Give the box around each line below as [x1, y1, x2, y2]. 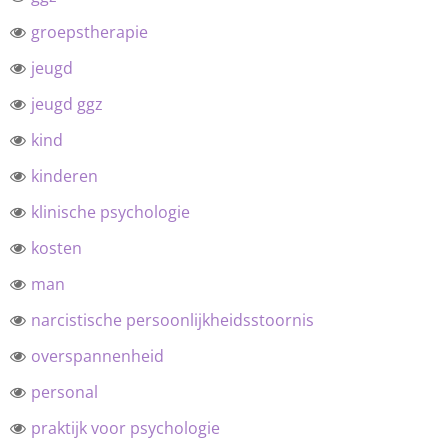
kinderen [30, 165, 98, 187]
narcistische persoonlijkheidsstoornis [30, 309, 314, 331]
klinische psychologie [30, 201, 190, 223]
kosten [30, 237, 82, 259]
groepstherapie [30, 21, 148, 43]
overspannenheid [30, 345, 164, 367]
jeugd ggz [30, 93, 103, 115]
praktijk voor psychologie [30, 417, 220, 439]
